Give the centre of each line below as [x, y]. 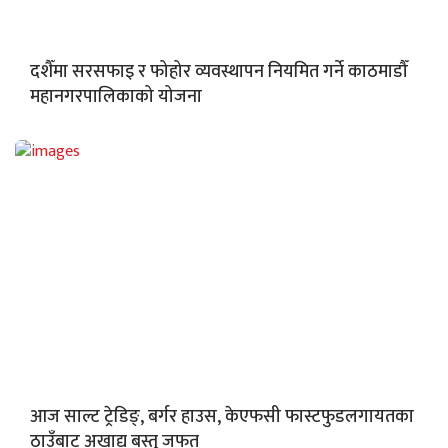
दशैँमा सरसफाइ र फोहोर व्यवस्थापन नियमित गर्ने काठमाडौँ [219, 72]
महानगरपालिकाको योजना [118, 97]
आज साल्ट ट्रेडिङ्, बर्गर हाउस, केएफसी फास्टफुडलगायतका [222, 417]
